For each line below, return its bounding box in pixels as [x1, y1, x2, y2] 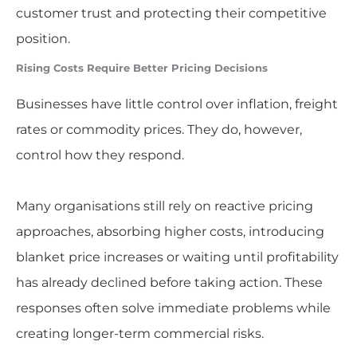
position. [15, 31, 70, 47]
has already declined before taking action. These [15, 275, 323, 291]
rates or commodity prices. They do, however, [15, 122, 302, 138]
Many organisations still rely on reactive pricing [15, 198, 313, 214]
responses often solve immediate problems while [15, 300, 331, 316]
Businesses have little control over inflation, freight [15, 96, 338, 112]
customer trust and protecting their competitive [15, 6, 327, 22]
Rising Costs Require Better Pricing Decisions [15, 62, 268, 75]
